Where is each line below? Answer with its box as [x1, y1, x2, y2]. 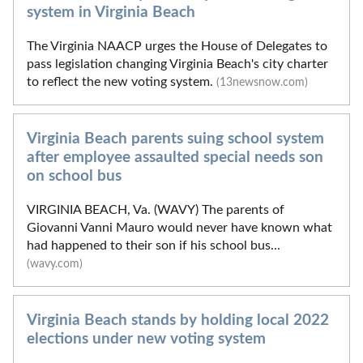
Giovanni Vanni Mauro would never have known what [27, 221, 332, 235]
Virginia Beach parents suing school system [27, 131, 324, 147]
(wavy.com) [27, 258, 83, 271]
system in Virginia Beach [27, 4, 195, 20]
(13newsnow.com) [216, 75, 308, 88]
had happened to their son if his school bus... [27, 239, 280, 253]
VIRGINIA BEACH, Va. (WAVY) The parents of [27, 203, 284, 217]
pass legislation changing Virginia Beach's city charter [27, 57, 328, 70]
